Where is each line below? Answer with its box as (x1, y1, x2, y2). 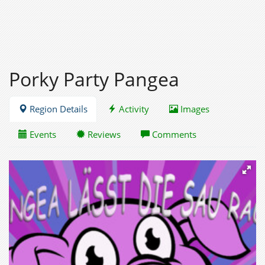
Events (27, 128, 56, 140)
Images (178, 103, 209, 115)
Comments (150, 128, 196, 140)
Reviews (85, 128, 121, 140)
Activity (117, 103, 149, 115)
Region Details (27, 103, 88, 115)
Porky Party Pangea (9, 66, 179, 92)
